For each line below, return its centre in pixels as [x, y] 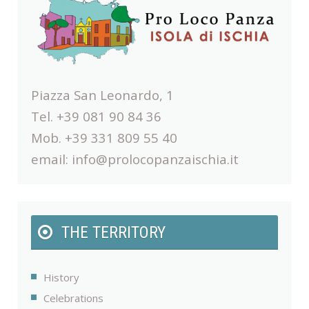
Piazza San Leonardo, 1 [102, 95]
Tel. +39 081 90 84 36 [96, 117]
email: [51, 159]
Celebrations [73, 298]
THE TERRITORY [113, 233]
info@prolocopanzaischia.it [155, 159]
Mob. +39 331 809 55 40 [104, 138]
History [61, 278]
